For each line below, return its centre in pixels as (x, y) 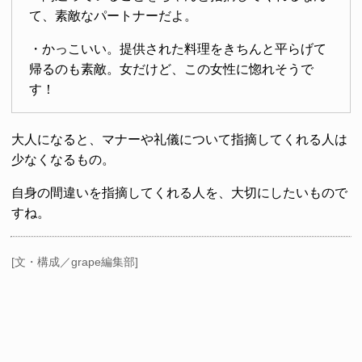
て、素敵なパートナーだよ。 (113, 15)
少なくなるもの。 (63, 159)
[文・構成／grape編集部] (75, 261)
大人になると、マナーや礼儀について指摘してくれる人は (179, 139)
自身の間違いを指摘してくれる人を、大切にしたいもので (179, 192)
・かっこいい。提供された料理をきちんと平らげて (177, 48)
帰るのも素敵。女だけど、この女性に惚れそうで (171, 69)
